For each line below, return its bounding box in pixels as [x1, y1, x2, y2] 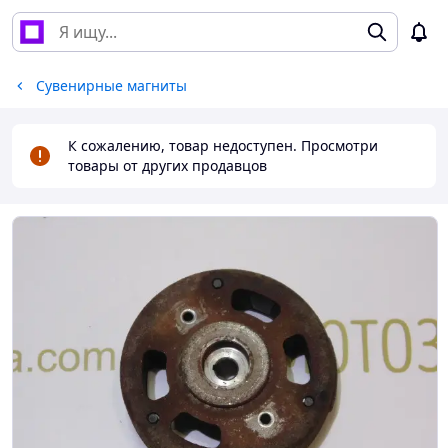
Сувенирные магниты [36, 76, 187, 95]
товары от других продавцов [68, 156, 267, 175]
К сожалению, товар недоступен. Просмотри [68, 136, 378, 155]
